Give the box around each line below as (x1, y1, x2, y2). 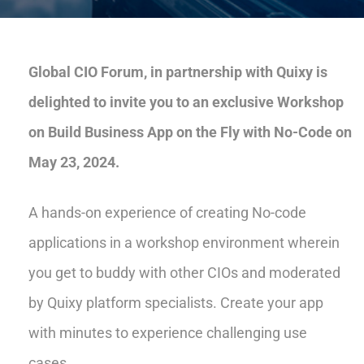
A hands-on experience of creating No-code (28, 203, 306, 221)
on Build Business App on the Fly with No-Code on (28, 123, 352, 141)
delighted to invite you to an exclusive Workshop (28, 93, 344, 110)
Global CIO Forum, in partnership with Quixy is (28, 63, 327, 80)
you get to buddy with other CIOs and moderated (28, 263, 340, 281)
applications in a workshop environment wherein (28, 233, 340, 251)
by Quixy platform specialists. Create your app (28, 293, 323, 311)
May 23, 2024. (28, 153, 119, 171)
